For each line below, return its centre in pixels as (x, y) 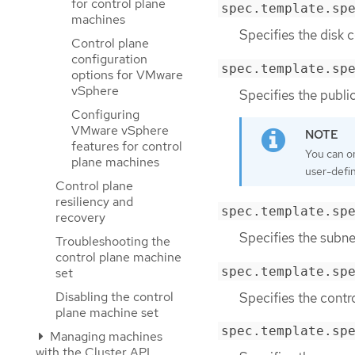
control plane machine (118, 257)
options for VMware (127, 75)
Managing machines (105, 336)
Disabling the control (115, 297)
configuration (109, 59)
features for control (127, 146)
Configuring (105, 115)
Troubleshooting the (113, 241)
